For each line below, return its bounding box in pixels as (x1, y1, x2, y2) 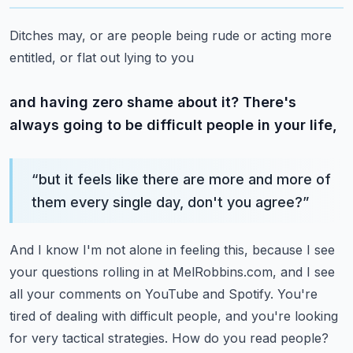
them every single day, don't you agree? (32, 194, 303, 210)
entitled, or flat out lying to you (9, 50, 194, 65)
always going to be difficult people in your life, (9, 117, 337, 133)
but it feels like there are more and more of (39, 171, 331, 188)
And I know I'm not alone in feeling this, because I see (9, 242, 335, 258)
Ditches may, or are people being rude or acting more (9, 28, 332, 43)
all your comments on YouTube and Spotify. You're (9, 286, 318, 302)
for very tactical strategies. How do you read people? (9, 330, 329, 346)
